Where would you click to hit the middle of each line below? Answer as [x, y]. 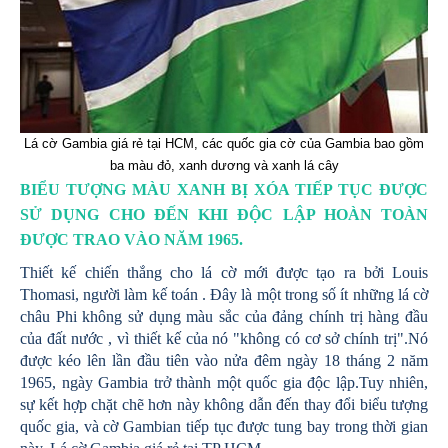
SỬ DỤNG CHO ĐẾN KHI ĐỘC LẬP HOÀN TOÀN [224, 214]
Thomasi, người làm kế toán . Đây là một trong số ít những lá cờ [224, 294]
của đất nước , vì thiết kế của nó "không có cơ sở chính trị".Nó [224, 338]
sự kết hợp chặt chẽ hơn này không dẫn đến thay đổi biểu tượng [224, 404]
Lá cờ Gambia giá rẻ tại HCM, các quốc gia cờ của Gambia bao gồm [224, 143]
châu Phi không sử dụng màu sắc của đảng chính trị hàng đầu [224, 316]
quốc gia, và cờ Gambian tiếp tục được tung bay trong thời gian [224, 426]
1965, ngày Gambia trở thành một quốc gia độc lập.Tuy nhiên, [224, 382]
